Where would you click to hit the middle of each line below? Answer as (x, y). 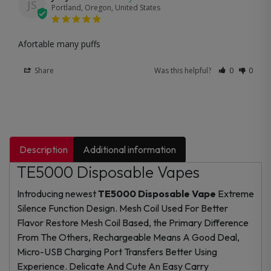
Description (44, 149)
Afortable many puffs (59, 44)
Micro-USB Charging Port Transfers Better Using (117, 251)
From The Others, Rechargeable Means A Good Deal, (128, 237)
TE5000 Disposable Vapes (108, 172)
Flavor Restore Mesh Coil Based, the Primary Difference (133, 222)
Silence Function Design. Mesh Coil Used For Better (122, 208)
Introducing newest (57, 193)
